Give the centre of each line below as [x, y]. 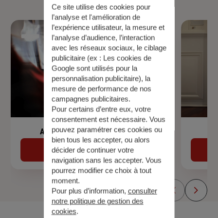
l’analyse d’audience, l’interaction [103, 37]
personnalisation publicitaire [95, 78]
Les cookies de [127, 58]
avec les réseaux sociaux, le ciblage [109, 48]
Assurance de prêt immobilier [91, 132]
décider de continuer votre [92, 150]
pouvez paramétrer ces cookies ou [107, 129]
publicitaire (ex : [77, 58]
